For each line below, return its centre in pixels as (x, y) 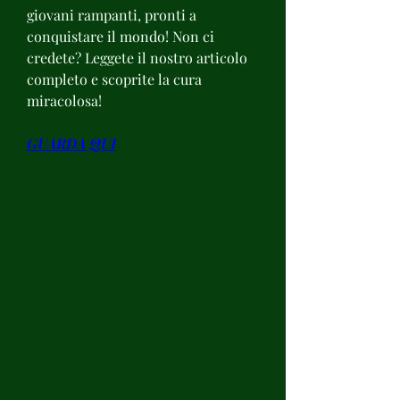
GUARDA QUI (71, 143)
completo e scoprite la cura (114, 79)
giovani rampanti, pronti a (112, 14)
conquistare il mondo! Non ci (121, 36)
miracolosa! (64, 100)
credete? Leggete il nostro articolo (137, 57)
